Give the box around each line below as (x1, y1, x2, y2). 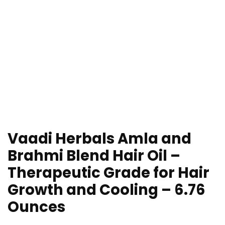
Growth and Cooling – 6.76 (8, 180, 205, 200)
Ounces (8, 197, 65, 217)
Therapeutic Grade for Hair (8, 163, 209, 183)
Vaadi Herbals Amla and (8, 129, 191, 149)
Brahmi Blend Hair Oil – (8, 146, 180, 166)
